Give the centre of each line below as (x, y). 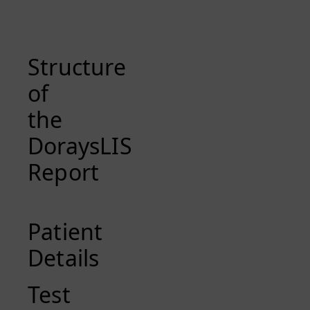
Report (64, 172)
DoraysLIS (80, 145)
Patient (65, 231)
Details (64, 257)
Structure (77, 66)
